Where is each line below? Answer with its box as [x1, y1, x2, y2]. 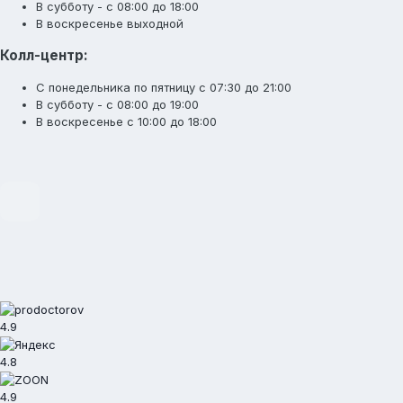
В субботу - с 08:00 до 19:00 [36, 97, 199, 112]
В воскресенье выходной [36, 15, 184, 31]
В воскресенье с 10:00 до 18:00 [36, 114, 217, 130]
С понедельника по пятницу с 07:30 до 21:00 [36, 80, 291, 95]
